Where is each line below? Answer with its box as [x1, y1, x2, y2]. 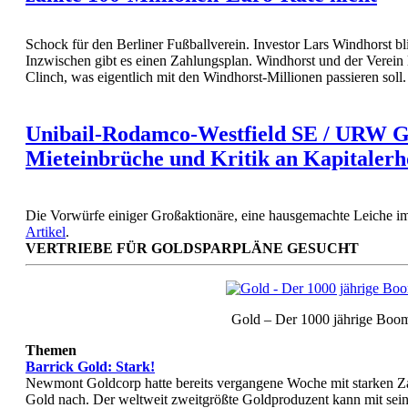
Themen [25, 342, 76, 359]
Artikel [25, 224, 66, 240]
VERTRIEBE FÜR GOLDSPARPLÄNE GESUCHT [25, 240, 359, 257]
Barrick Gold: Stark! [25, 359, 155, 375]
